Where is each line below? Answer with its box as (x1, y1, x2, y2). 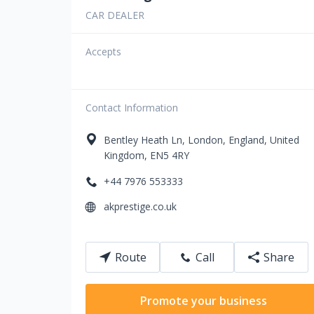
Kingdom (104, 149, 144, 162)
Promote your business (140, 292, 267, 308)
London (188, 133, 223, 146)
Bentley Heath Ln (104, 133, 182, 146)
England (228, 133, 264, 146)
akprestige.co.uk (104, 200, 177, 213)
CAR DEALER (86, 8, 144, 22)
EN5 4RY (150, 149, 189, 162)
